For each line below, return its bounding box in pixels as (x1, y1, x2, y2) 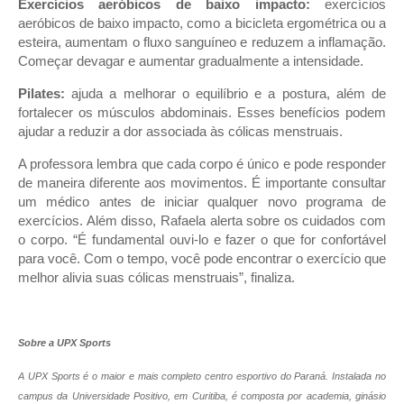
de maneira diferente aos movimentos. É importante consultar (18, 175, 386, 190)
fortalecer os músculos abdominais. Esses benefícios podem (18, 106, 386, 121)
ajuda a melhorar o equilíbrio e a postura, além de (65, 87, 386, 102)
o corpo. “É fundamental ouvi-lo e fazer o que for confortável (18, 232, 386, 247)
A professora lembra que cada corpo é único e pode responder (18, 156, 386, 171)
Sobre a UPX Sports (18, 337, 111, 348)
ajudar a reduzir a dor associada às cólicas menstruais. (18, 124, 343, 140)
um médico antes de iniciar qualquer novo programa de (18, 194, 386, 209)
